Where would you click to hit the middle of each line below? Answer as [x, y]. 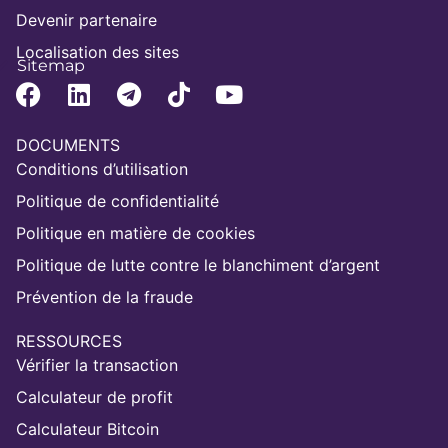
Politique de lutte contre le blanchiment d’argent [198, 264]
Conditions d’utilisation [102, 168]
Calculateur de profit [94, 396]
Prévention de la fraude [104, 296]
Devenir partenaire [86, 19]
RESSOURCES [69, 340]
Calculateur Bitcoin [87, 428]
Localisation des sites [97, 51]
